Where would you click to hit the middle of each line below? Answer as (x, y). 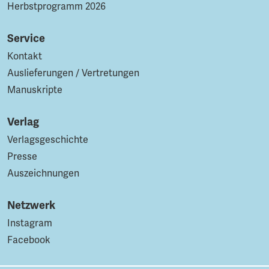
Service (26, 38)
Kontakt (25, 56)
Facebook (29, 240)
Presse (22, 156)
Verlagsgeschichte (48, 139)
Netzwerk (31, 205)
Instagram (30, 223)
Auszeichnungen (43, 173)
